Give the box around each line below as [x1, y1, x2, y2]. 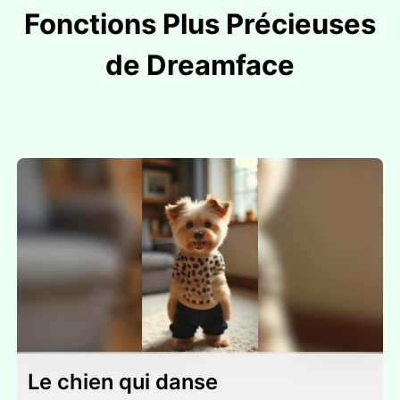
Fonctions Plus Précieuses [24, 6, 376, 40]
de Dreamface [105, 47, 295, 81]
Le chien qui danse [28, 368, 219, 395]
